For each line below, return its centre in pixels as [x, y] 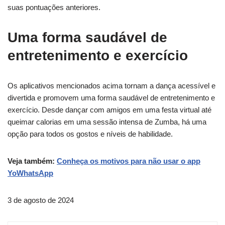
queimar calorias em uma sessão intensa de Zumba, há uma [107, 122]
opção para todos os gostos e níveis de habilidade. [90, 134]
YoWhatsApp [30, 173]
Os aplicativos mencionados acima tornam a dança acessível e [111, 85]
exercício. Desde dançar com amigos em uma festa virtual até [109, 109]
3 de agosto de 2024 [41, 200]
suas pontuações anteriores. [54, 7]
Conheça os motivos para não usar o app [129, 161]
